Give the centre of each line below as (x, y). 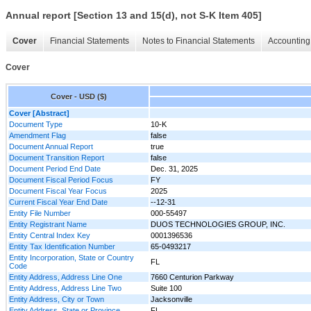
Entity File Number (40, 213)
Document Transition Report (57, 157)
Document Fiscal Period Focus (61, 179)
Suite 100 (166, 288)
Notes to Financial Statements (199, 41)
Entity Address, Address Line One (66, 277)
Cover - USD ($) (78, 96)
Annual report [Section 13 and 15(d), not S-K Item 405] (134, 16)
